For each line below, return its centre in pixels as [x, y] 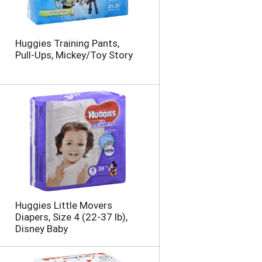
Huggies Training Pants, [67, 44]
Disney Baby [41, 229]
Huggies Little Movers [63, 206]
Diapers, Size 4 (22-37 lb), [71, 217]
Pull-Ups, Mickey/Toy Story [74, 55]
